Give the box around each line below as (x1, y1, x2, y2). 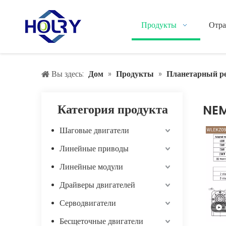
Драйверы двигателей (60, 179, 135, 191)
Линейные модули (60, 161, 123, 173)
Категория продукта (58, 101, 168, 118)
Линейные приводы (60, 143, 129, 154)
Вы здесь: (51, 68, 84, 80)
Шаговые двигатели (60, 125, 129, 136)
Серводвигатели (60, 197, 116, 209)
